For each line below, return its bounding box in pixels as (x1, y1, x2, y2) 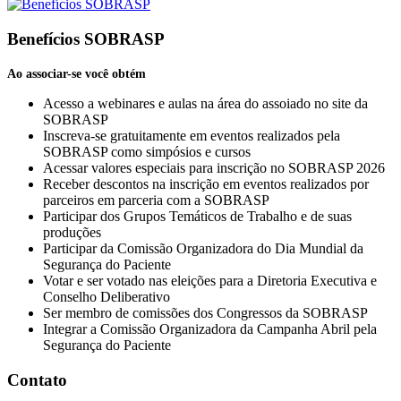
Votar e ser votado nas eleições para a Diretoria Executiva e (43, 272, 377, 288)
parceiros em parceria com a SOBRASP (43, 192, 269, 208)
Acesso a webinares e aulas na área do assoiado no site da (43, 95, 368, 111)
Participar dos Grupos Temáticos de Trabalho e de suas (43, 208, 352, 224)
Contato (7, 370, 67, 389)
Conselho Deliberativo (43, 288, 170, 304)
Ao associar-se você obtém (7, 65, 146, 81)
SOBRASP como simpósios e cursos (43, 143, 251, 159)
